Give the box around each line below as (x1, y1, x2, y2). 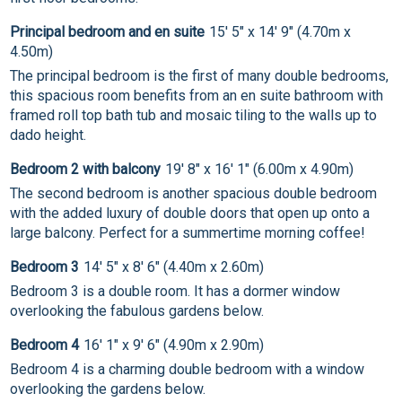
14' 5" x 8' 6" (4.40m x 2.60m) (83, 258, 265, 276)
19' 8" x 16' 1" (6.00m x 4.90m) (165, 161, 354, 179)
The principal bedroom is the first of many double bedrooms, (10, 67, 389, 85)
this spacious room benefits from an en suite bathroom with (10, 87, 384, 105)
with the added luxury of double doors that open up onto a (10, 205, 371, 223)
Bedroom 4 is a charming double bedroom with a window (10, 361, 365, 379)
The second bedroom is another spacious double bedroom (10, 185, 378, 203)
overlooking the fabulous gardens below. (10, 302, 265, 320)
